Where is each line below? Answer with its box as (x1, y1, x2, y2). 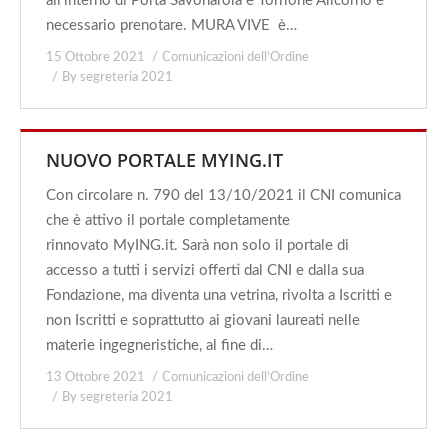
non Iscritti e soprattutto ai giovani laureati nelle (46, 313, 360, 328)
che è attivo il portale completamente (46, 213, 290, 228)
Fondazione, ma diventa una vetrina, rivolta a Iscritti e (46, 288, 392, 303)
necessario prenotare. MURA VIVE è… (46, 18, 297, 33)
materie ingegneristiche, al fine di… (46, 338, 273, 353)
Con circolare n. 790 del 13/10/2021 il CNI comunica (46, 188, 401, 203)
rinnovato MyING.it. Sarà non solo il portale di (46, 238, 349, 253)
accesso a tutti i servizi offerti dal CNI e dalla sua (46, 263, 364, 278)
